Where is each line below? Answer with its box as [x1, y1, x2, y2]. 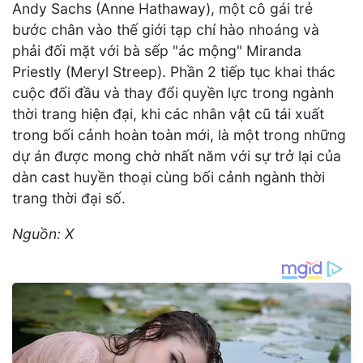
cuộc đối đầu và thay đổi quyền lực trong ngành [12, 84, 334, 102]
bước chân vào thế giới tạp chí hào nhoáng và [12, 21, 319, 39]
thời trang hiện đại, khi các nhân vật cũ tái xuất [12, 105, 324, 123]
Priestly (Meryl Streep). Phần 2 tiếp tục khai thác [12, 63, 335, 81]
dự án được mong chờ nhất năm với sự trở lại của [12, 147, 341, 165]
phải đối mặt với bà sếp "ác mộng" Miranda [12, 42, 301, 60]
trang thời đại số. [12, 190, 126, 207]
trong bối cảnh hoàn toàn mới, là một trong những [12, 126, 346, 144]
